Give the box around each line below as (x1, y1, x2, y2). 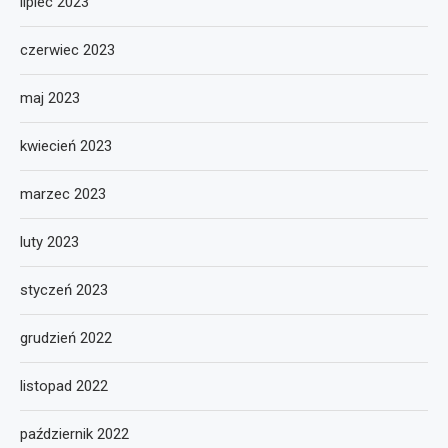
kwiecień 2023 (20, 136, 112, 155)
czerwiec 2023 (20, 40, 115, 59)
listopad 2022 (20, 376, 108, 395)
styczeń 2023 (20, 280, 108, 299)
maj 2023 (20, 88, 80, 107)
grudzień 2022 (20, 328, 112, 347)
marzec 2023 (20, 184, 106, 203)
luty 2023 (20, 232, 79, 251)
